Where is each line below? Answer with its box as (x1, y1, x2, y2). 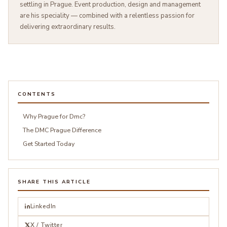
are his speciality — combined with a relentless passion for (20, 11, 195, 20)
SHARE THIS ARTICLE (18, 178, 91, 185)
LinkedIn (30, 202, 56, 210)
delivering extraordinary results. (20, 22, 116, 31)
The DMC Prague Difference (23, 125, 101, 134)
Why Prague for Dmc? (23, 111, 85, 121)
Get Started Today (23, 139, 74, 148)
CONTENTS (18, 90, 56, 98)
